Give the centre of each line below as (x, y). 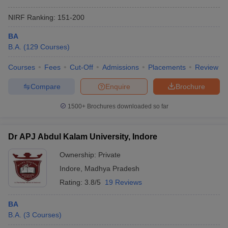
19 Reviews (123, 182)
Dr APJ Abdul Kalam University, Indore (83, 137)
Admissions (121, 67)
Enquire (118, 86)
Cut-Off (81, 67)
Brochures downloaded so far (127, 106)
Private (109, 155)
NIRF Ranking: (32, 17)
